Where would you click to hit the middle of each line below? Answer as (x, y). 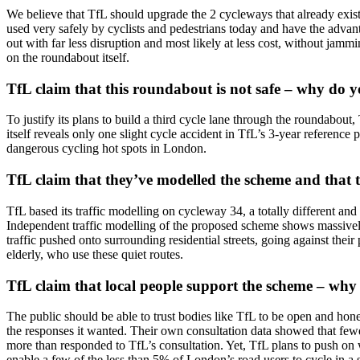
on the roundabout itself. (68, 57)
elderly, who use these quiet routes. (95, 254)
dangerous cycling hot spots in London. (106, 149)
